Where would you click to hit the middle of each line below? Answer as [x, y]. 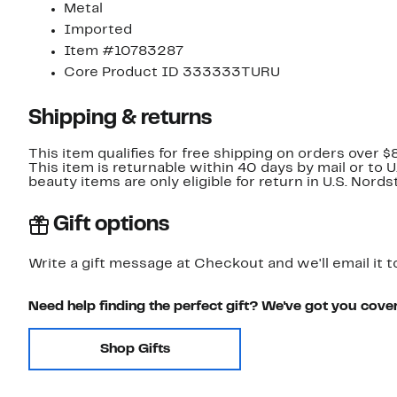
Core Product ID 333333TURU [172, 73]
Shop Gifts [135, 350]
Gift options [111, 226]
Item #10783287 [124, 52]
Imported [98, 31]
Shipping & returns [120, 119]
